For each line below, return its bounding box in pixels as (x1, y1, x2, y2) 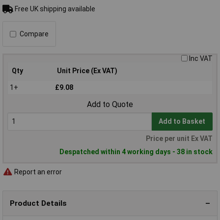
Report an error (13, 167, 62, 176)
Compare (20, 30, 49, 38)
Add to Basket (159, 117, 206, 126)
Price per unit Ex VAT (146, 135, 213, 143)
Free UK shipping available (13, 5, 95, 13)
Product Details (10, 198, 67, 208)
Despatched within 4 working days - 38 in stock (59, 148, 213, 156)
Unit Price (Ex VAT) (57, 67, 117, 75)
